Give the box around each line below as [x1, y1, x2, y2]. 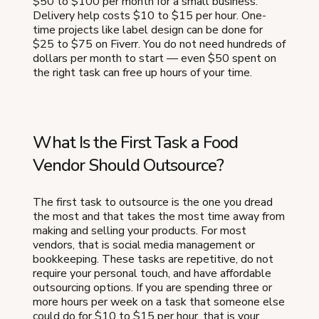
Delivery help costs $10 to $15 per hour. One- [33, 8, 266, 23]
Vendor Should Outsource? [33, 154, 224, 177]
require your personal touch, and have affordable [33, 266, 271, 281]
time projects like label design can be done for [33, 22, 263, 38]
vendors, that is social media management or [33, 237, 255, 253]
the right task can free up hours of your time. [33, 65, 252, 80]
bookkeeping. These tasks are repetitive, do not [33, 251, 273, 267]
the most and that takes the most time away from [33, 209, 285, 224]
